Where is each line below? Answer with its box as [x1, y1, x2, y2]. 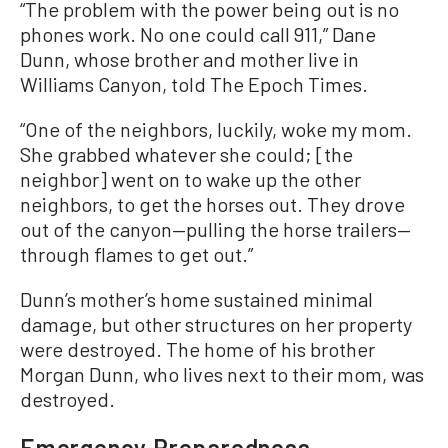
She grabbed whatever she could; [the [20, 142, 353, 166]
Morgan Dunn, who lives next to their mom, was [20, 362, 424, 386]
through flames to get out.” [20, 242, 253, 266]
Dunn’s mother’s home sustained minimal [20, 287, 373, 311]
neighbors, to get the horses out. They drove [20, 192, 405, 216]
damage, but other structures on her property [20, 312, 412, 336]
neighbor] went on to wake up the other [20, 167, 361, 191]
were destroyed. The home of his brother [20, 337, 375, 361]
